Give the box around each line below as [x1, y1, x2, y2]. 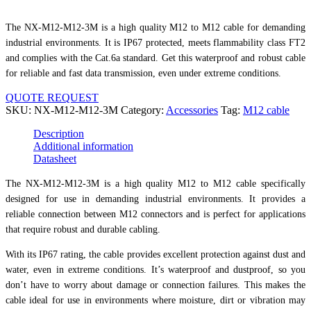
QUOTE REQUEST [6, 91, 99, 103]
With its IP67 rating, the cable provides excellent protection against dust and [6, 249, 305, 260]
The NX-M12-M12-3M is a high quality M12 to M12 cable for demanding [6, 22, 305, 33]
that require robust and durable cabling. [6, 224, 160, 235]
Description [33, 127, 84, 140]
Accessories [166, 103, 218, 116]
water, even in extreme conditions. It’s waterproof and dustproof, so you [6, 264, 305, 275]
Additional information [33, 140, 133, 152]
